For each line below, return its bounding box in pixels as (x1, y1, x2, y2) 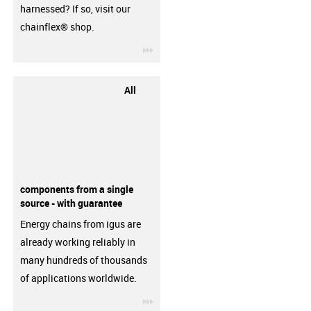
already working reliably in (19, 235, 135, 249)
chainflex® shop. (19, 20, 94, 33)
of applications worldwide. (19, 271, 137, 285)
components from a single (19, 182, 133, 196)
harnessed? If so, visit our (19, 2, 131, 15)
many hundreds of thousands (19, 253, 147, 267)
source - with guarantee (19, 196, 122, 210)
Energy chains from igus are (19, 217, 141, 230)
